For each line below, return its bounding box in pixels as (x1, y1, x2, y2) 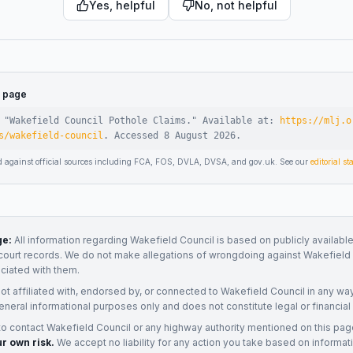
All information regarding (12, 234, 130, 246)
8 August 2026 (164, 130, 236, 141)
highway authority (164, 321, 245, 333)
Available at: (203, 115, 280, 126)
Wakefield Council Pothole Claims (9, 115, 186, 126)
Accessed (114, 130, 164, 141)
